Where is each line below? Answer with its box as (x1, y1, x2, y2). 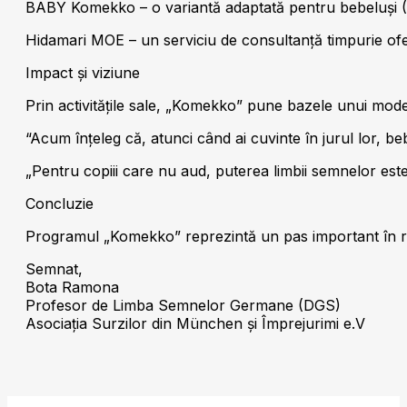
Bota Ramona (25, 277, 119, 296)
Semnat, (25, 259, 83, 278)
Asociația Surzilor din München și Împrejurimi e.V (25, 313, 365, 333)
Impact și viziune (25, 63, 140, 82)
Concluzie (25, 194, 94, 213)
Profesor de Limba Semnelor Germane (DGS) (25, 295, 341, 314)
